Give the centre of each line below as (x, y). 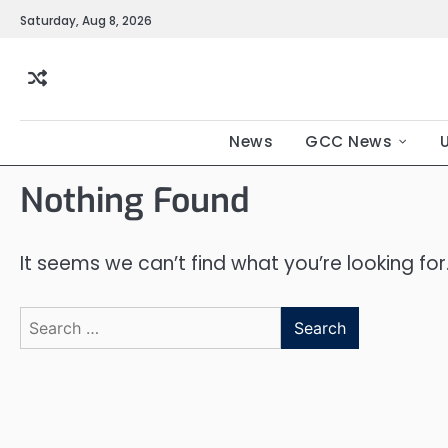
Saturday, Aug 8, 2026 (86, 20)
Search (47, 317)
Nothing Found (135, 200)
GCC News (348, 141)
